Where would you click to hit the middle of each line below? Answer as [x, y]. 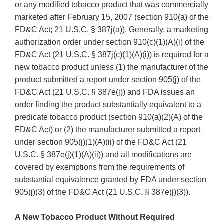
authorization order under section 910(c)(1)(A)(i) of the [110, 42]
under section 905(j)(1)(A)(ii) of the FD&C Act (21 [101, 142]
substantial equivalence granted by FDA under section [111, 180]
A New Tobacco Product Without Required [95, 217]
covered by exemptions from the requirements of [100, 167]
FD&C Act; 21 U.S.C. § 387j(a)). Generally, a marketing [112, 30]
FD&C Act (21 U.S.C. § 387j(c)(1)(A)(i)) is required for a [112, 55]
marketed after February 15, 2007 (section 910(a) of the [112, 17]
